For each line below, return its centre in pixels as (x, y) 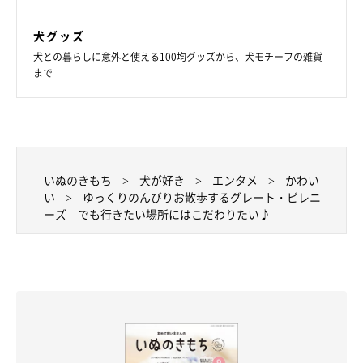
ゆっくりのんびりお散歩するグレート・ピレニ (202, 197)
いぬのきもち (78, 180)
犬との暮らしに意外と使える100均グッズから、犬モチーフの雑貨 (178, 57)
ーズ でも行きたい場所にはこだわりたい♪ (157, 214)
